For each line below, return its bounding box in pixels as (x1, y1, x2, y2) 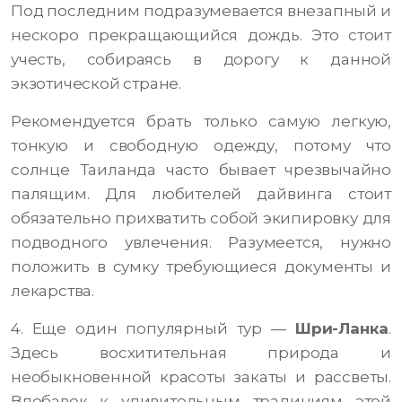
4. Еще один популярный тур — (11, 319, 295, 338)
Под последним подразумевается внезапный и (11, 2, 391, 21)
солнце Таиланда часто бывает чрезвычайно (11, 161, 391, 179)
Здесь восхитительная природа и (11, 344, 391, 363)
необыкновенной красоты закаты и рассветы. (11, 368, 391, 387)
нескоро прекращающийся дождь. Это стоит (11, 26, 391, 45)
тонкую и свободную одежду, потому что (11, 136, 391, 155)
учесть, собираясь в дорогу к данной (11, 50, 391, 69)
